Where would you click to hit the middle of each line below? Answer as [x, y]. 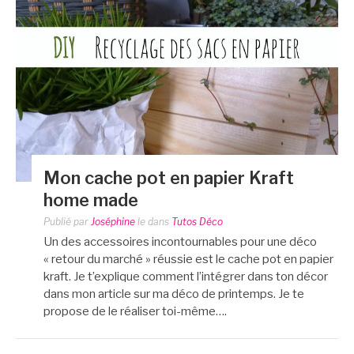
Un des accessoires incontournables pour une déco [180, 242]
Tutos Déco [197, 222]
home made [91, 200]
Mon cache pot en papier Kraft [169, 178]
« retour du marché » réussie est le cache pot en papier [188, 260]
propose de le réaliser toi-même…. [135, 312]
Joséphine [113, 222]
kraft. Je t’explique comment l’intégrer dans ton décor [186, 277]
